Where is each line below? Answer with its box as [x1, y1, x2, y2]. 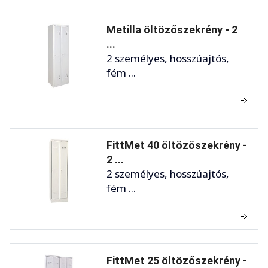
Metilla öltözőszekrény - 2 [106, 23, 237, 36]
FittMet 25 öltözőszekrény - [106, 254, 247, 267]
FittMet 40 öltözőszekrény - [106, 138, 247, 151]
